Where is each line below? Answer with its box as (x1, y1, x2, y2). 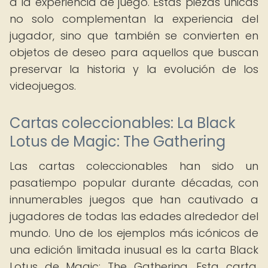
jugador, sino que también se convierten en (10, 28, 258, 43)
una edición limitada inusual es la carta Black (10, 242, 258, 257)
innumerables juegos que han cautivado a (10, 192, 258, 207)
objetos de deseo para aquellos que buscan (10, 45, 258, 60)
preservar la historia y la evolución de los (10, 62, 258, 77)
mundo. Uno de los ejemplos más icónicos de (10, 226, 258, 240)
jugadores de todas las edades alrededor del (10, 209, 258, 224)
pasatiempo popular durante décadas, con (10, 175, 258, 190)
